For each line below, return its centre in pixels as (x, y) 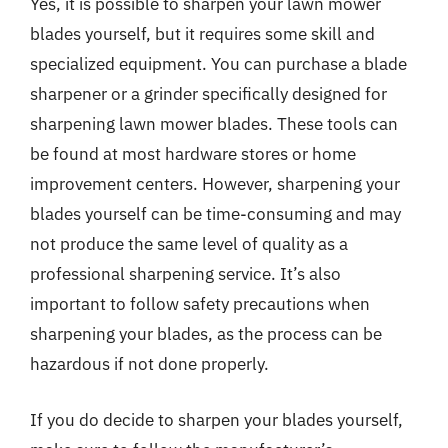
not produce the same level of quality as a (189, 244)
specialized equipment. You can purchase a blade (218, 64)
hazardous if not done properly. (149, 364)
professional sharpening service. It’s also (185, 274)
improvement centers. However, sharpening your (215, 184)
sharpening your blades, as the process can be (206, 334)
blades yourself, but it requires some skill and (202, 34)
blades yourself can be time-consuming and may (215, 214)
